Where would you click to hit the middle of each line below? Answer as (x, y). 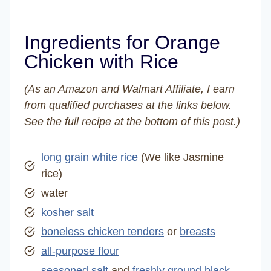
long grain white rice (90, 157)
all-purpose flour (80, 251)
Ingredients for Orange (122, 42)
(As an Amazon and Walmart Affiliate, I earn (129, 89)
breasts (198, 231)
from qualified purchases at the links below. (128, 105)
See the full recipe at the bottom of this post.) (132, 121)
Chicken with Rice (101, 61)
